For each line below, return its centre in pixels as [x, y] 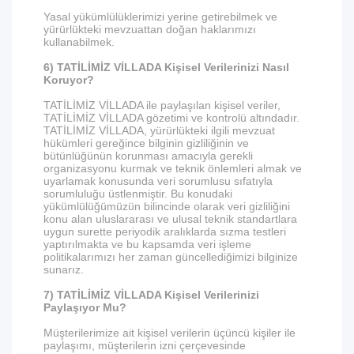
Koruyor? [69, 80]
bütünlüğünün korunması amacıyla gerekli [148, 156]
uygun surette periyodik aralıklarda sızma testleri [165, 232]
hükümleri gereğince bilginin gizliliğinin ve [146, 143]
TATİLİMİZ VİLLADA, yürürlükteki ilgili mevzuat [159, 130]
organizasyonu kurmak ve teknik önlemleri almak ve [173, 168]
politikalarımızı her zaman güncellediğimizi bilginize [171, 257]
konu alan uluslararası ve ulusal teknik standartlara [170, 219]
